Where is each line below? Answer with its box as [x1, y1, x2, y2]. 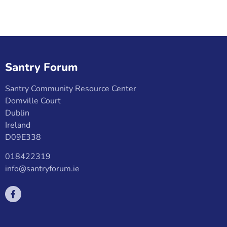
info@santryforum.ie [5, 163, 80, 175]
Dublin [5, 107, 29, 119]
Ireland [5, 120, 30, 131]
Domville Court [5, 95, 61, 106]
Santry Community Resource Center [5, 83, 136, 94]
